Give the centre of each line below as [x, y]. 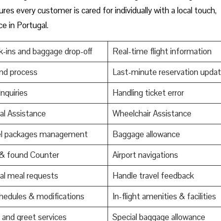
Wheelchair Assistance [152, 114]
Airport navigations [145, 155]
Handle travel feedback [153, 176]
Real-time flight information [162, 52]
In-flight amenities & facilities [164, 197]
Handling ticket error [148, 93]
